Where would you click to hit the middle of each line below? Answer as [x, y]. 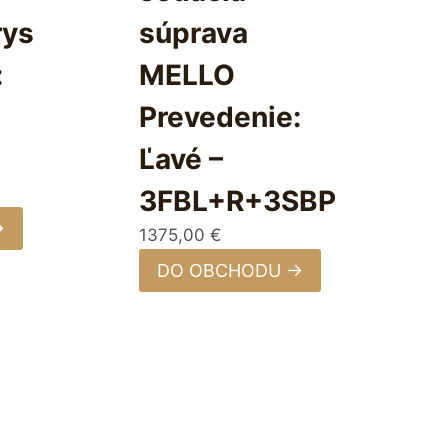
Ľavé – [180, 159]
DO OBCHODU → [229, 270]
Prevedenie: [219, 117]
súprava [193, 33]
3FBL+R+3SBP [237, 201]
